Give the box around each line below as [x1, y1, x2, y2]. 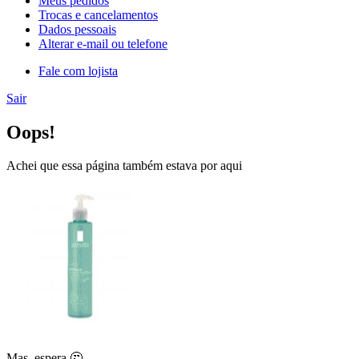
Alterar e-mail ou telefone [38, 36, 167, 50]
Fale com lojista [38, 63, 118, 78]
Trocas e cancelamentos [38, 7, 158, 22]
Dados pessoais [38, 22, 116, 36]
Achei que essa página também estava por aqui [6, 159, 242, 173]
